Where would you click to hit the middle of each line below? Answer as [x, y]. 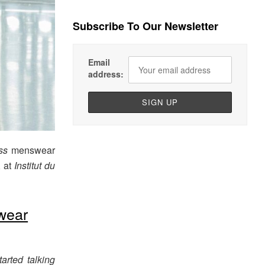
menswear [31, 150]
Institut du [35, 165]
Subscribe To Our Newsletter [146, 26]
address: [106, 74]
